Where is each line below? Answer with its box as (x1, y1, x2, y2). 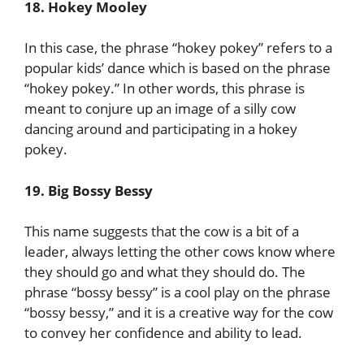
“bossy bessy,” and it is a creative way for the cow (24, 303, 333, 322)
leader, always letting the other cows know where (24, 242, 336, 261)
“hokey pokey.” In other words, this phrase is (24, 79, 305, 97)
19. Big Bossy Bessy (24, 180, 153, 200)
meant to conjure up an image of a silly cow (24, 99, 296, 118)
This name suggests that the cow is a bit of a (24, 222, 299, 240)
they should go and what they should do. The (24, 262, 305, 281)
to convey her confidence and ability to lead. (24, 323, 302, 342)
